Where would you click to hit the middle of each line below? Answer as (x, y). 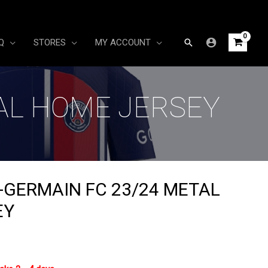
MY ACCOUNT (123, 42)
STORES (50, 42)
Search (199, 43)
